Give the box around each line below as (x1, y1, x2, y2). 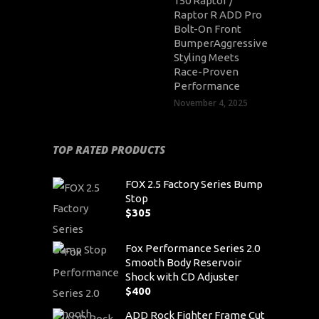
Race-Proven (174, 65, 239, 78)
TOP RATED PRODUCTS (53, 142, 165, 157)
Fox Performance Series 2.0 (125, 241, 260, 254)
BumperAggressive (174, 36, 268, 49)
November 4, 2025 (174, 96, 248, 109)
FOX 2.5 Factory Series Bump (125, 177, 263, 190)
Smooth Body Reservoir (125, 256, 241, 268)
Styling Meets (174, 51, 239, 63)
